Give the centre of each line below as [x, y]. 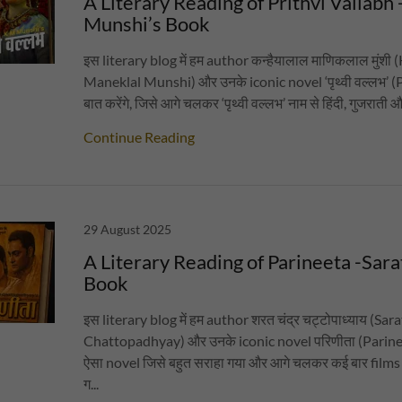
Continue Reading [140, 137]
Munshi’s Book [147, 24]
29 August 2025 [128, 229]
